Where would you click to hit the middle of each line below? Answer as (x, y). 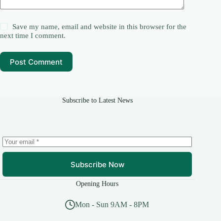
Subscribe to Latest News (97, 100)
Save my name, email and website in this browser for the (100, 27)
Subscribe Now (97, 164)
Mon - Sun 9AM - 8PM (112, 205)
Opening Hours (97, 184)
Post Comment (36, 62)
